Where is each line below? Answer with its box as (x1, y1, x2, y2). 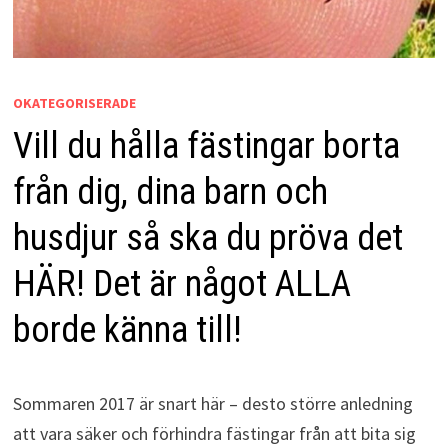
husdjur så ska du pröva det (12, 217, 403, 260)
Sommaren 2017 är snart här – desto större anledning (12, 392, 413, 416)
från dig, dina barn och (12, 171, 328, 214)
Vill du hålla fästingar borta (12, 125, 400, 168)
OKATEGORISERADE (12, 94, 136, 113)
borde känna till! (12, 309, 242, 352)
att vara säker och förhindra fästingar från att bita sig (12, 422, 416, 446)
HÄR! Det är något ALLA (12, 263, 351, 306)
